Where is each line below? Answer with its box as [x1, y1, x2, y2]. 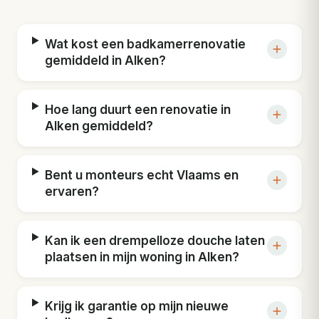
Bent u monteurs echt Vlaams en [45, 168, 239, 183]
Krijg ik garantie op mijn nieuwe [45, 299, 229, 314]
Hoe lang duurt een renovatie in [45, 103, 231, 117]
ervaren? [45, 184, 100, 199]
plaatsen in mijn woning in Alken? [45, 250, 240, 265]
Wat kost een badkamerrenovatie [45, 37, 246, 52]
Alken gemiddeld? [45, 119, 154, 134]
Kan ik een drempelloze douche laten [45, 234, 266, 249]
